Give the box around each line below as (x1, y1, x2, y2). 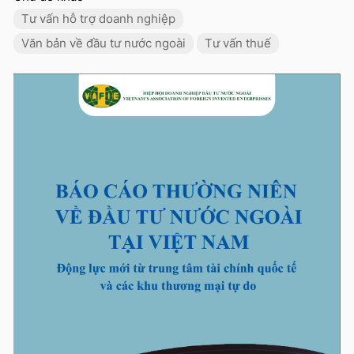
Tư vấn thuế (205, 36, 271, 51)
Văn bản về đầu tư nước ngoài (21, 36, 186, 51)
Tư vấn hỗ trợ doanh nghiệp (21, 11, 175, 27)
